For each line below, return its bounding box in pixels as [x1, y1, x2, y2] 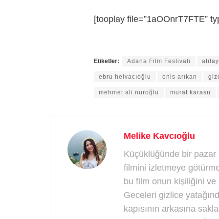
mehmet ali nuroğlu [99, 89, 159, 96]
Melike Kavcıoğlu [124, 131, 195, 141]
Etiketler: [94, 58, 119, 65]
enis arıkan [162, 73, 197, 81]
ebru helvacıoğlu [99, 73, 151, 81]
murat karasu [170, 89, 211, 96]
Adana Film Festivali [127, 58, 191, 65]
